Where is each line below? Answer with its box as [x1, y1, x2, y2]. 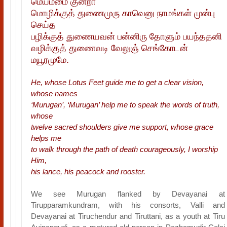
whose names [30, 89, 78, 98]
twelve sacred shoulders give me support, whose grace [30, 123, 213, 131]
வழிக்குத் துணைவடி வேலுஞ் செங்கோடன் [30, 43, 188, 53]
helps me [30, 134, 61, 142]
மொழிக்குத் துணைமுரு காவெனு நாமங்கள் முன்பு [30, 8, 215, 18]
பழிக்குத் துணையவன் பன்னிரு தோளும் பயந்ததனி [30, 31, 222, 42]
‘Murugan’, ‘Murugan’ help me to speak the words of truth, [30, 100, 219, 109]
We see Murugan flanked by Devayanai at [30, 190, 225, 198]
